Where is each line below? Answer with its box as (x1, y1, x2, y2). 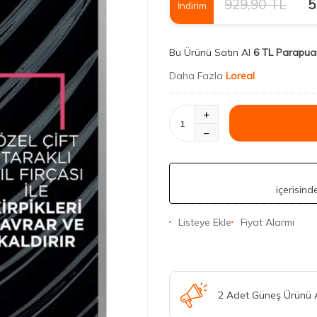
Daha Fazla (169, 69, 226, 82)
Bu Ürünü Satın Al (169, 46, 250, 59)
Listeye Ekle (178, 216, 231, 229)
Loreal (226, 69, 255, 82)
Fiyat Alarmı (241, 216, 294, 229)
